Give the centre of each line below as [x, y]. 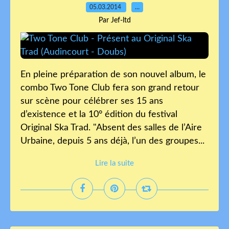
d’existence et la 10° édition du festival [99, 114]
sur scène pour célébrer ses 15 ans [92, 101]
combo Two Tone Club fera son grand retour [110, 88]
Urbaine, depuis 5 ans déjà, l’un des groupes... [112, 141]
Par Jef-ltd [114, 20]
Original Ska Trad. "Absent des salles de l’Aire [111, 128]
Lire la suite [114, 163]
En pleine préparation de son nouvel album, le [113, 75]
